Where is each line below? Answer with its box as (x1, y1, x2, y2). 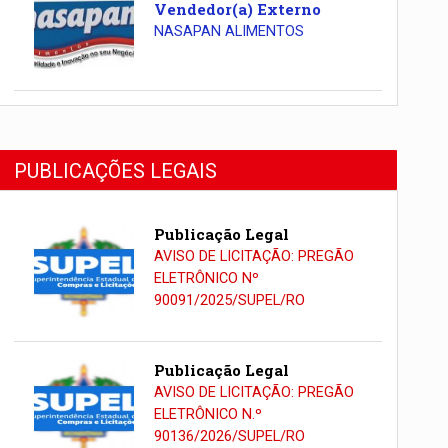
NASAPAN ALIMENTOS (153, 22, 304, 40)
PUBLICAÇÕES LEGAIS (14, 158, 218, 183)
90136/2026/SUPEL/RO (153, 428, 305, 446)
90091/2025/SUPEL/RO (153, 291, 305, 309)
